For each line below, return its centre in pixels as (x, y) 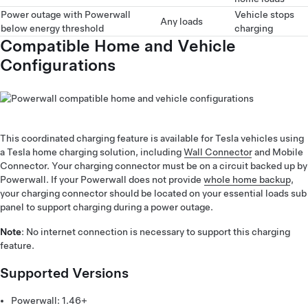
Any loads (181, 21)
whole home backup (247, 179)
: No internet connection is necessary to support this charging (156, 232)
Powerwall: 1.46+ (49, 300)
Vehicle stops (264, 14)
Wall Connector (218, 152)
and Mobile (278, 152)
